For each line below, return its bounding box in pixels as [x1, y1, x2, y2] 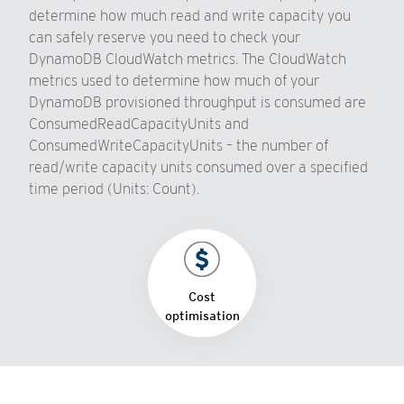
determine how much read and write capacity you [29, 7, 351, 24]
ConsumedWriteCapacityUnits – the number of [29, 137, 328, 154]
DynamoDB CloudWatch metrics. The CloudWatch [29, 50, 346, 68]
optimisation [164, 308, 240, 323]
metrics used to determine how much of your [29, 72, 319, 89]
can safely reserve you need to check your [29, 29, 300, 46]
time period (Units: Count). [29, 180, 199, 197]
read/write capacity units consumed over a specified [29, 159, 368, 176]
